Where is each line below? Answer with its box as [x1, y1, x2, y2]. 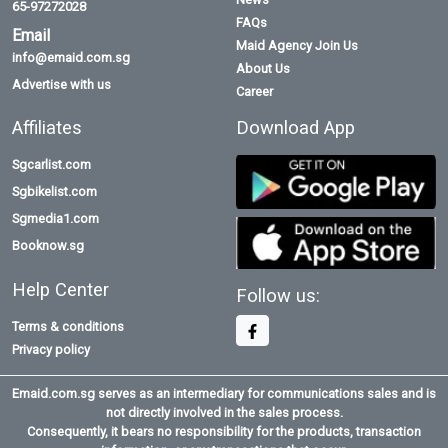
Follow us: [236, 285, 320, 307]
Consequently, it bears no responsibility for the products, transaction [27, 424, 421, 440]
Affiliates [12, 117, 82, 139]
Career [236, 84, 273, 100]
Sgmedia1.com [12, 211, 99, 227]
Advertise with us [12, 77, 111, 93]
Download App [236, 117, 355, 139]
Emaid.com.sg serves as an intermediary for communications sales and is [12, 386, 436, 402]
